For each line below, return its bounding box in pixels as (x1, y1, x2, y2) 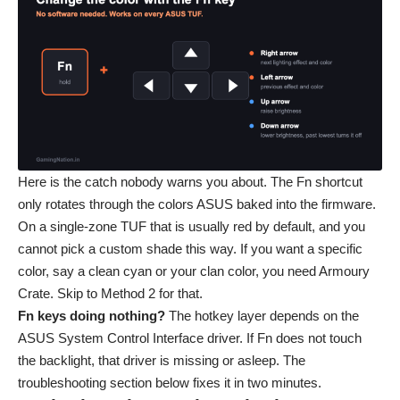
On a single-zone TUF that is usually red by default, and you (18, 219, 365, 235)
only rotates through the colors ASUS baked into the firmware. (18, 196, 376, 212)
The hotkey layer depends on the (165, 308, 359, 324)
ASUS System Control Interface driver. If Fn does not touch (18, 330, 362, 346)
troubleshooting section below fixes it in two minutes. (18, 375, 321, 391)
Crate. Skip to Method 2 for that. (18, 286, 203, 302)
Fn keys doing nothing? (18, 308, 165, 324)
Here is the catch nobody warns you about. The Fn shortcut (18, 174, 362, 190)
